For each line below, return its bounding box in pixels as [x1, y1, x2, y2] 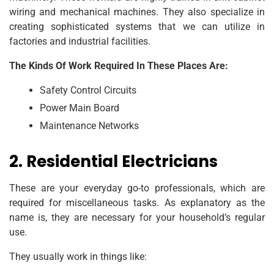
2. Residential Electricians [9, 150, 218, 172]
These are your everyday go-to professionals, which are [9, 182, 265, 194]
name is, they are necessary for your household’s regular [9, 211, 265, 223]
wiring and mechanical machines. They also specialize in [9, 6, 265, 18]
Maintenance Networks [40, 119, 139, 131]
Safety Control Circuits [40, 84, 136, 96]
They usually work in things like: [9, 250, 147, 262]
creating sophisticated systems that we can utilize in [9, 20, 265, 32]
